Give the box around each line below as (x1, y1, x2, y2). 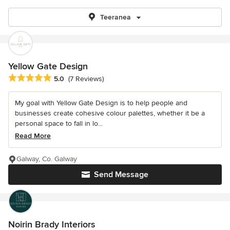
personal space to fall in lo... (15, 119, 103, 128)
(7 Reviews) (68, 74, 104, 84)
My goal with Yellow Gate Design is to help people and (15, 99, 187, 108)
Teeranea (100, 13, 131, 22)
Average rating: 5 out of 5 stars (8, 73, 118, 84)
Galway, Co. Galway (16, 155, 77, 164)
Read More (15, 131, 51, 141)
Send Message (94, 169, 148, 180)
